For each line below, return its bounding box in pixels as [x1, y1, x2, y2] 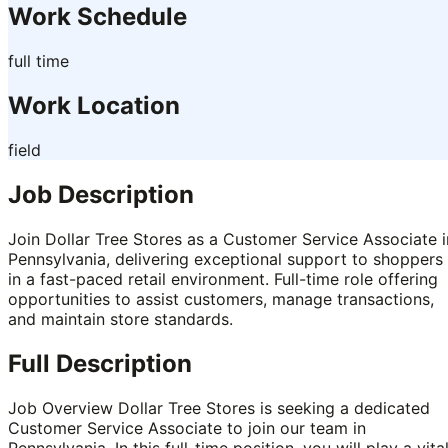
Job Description [8, 179, 194, 209]
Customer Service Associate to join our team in [8, 417, 366, 438]
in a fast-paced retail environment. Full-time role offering [8, 268, 438, 289]
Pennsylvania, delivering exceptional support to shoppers [8, 248, 443, 269]
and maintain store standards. [8, 308, 233, 329]
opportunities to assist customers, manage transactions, [8, 288, 434, 309]
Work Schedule [8, 2, 187, 32]
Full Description [8, 348, 192, 378]
